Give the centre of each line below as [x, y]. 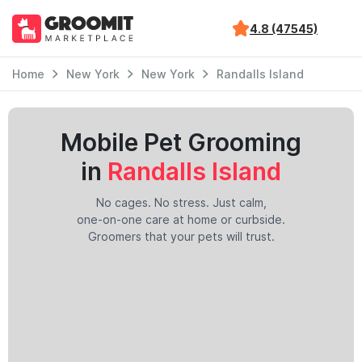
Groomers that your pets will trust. [181, 236]
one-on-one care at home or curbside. [181, 219]
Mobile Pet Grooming [181, 142]
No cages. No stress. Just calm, [181, 202]
